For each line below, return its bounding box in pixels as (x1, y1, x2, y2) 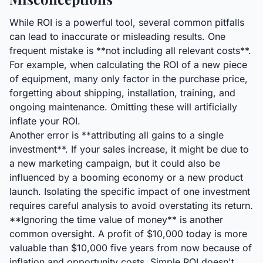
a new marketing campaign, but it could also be (9, 157, 220, 169)
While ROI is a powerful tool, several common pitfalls (9, 16, 244, 28)
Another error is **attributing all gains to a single (9, 129, 224, 141)
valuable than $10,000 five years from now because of (9, 242, 252, 254)
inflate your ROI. (9, 115, 80, 127)
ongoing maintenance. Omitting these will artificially (9, 101, 237, 113)
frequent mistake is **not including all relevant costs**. (9, 45, 251, 56)
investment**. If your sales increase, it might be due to (9, 143, 249, 155)
